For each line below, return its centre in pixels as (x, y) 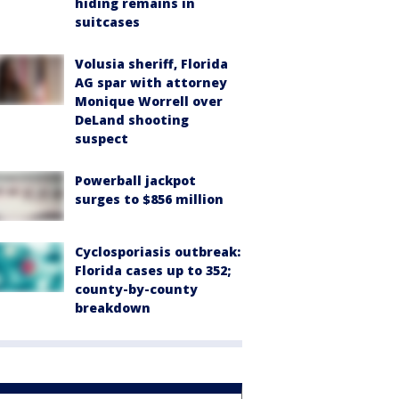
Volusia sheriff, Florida (151, 64)
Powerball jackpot (135, 181)
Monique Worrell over (149, 102)
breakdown (113, 308)
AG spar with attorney (151, 83)
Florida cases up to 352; (153, 271)
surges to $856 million (149, 199)
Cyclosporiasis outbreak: (158, 252)
